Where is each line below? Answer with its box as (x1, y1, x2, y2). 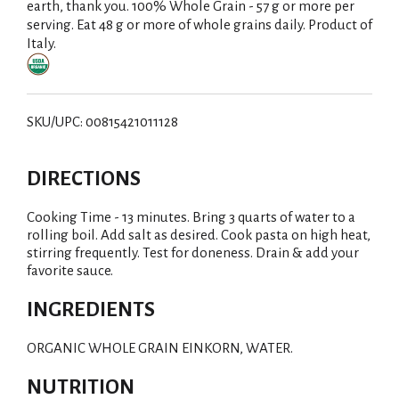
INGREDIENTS (27, 298, 155, 321)
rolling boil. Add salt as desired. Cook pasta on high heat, (27, 227, 370, 242)
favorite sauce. (27, 263, 113, 278)
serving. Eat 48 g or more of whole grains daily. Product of (27, 17, 372, 32)
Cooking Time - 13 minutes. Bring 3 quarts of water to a (27, 209, 355, 224)
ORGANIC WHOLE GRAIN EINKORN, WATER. (27, 340, 293, 355)
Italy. (27, 36, 56, 51)
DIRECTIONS (27, 167, 141, 190)
